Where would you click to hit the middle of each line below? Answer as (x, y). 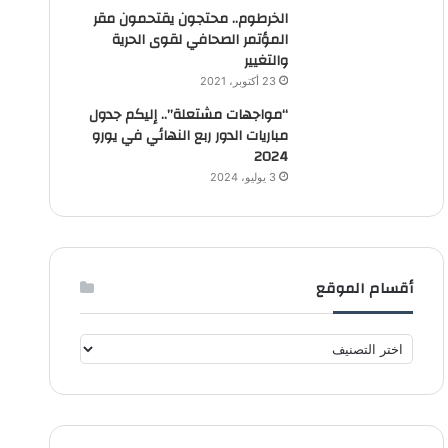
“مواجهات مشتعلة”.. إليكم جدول (189, 115)
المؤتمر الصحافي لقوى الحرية (200, 40)
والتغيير (266, 61)
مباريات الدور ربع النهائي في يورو (190, 136)
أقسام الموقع (365, 289)
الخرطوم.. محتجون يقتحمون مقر (191, 19)
